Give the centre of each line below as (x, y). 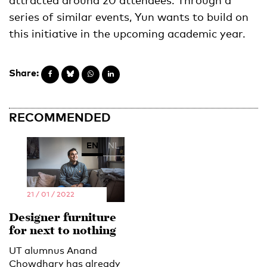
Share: (24, 72)
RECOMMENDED (60, 117)
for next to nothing (63, 231)
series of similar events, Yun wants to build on (129, 16)
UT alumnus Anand (53, 250)
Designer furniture (63, 218)
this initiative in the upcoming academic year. (127, 33)
